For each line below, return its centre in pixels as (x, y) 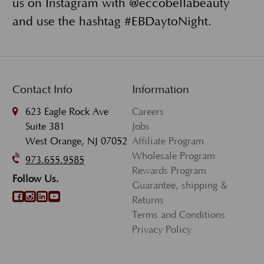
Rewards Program (169, 171)
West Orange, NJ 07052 (76, 141)
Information (161, 89)
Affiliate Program (168, 141)
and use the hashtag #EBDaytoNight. (112, 22)
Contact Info (42, 89)
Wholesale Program (174, 156)
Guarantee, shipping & (180, 185)
